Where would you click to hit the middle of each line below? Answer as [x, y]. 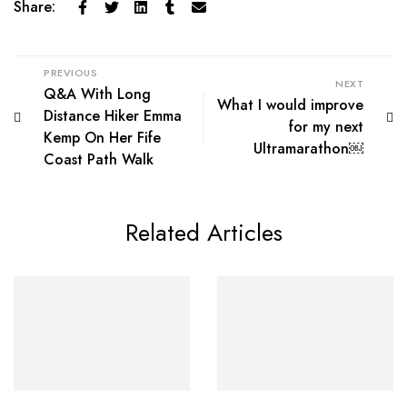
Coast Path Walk [99, 160]
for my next [326, 127]
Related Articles [203, 233]
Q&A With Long [97, 94]
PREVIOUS [70, 73]
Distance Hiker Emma [113, 116]
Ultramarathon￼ [308, 149]
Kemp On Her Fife [102, 138]
